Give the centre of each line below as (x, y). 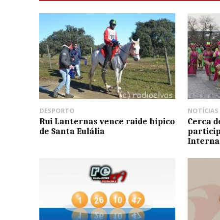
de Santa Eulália (72, 131)
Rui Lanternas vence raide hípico (107, 121)
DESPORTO (57, 110)
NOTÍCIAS (203, 110)
